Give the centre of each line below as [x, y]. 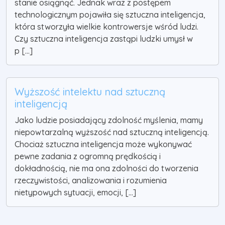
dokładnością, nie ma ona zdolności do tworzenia [106, 168]
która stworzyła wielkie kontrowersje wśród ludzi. [106, 27]
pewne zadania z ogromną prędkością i [88, 156]
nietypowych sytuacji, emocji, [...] [75, 193]
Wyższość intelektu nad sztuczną [90, 92]
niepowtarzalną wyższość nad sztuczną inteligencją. [112, 132]
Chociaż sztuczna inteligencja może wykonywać [103, 144]
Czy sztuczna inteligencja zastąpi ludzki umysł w [104, 39]
